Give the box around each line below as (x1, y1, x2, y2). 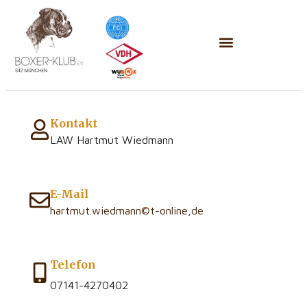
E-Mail (50, 186, 89, 201)
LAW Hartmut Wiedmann (50, 133, 173, 146)
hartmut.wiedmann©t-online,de (50, 204, 204, 217)
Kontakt (50, 116, 97, 130)
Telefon (50, 257, 96, 271)
